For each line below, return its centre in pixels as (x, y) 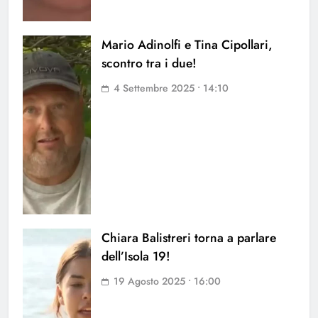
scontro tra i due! (149, 64)
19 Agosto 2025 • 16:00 (167, 281)
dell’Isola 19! (136, 257)
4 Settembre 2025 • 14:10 (171, 88)
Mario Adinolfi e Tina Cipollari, (187, 45)
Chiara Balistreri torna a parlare (189, 238)
